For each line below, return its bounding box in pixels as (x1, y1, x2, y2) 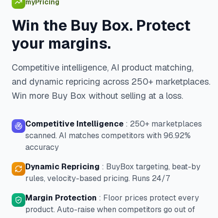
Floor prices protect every (103, 193, 199, 203)
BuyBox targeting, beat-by (106, 162, 200, 172)
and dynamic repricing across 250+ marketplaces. (12, 76, 210, 87)
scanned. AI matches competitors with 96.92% (25, 130, 191, 141)
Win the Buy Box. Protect (12, 16, 190, 35)
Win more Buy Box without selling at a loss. (12, 90, 183, 101)
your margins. (12, 34, 111, 53)
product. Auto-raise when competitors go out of (25, 204, 195, 215)
